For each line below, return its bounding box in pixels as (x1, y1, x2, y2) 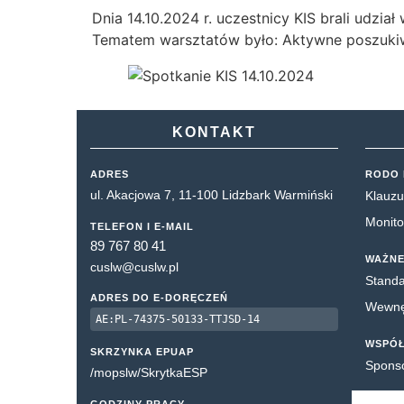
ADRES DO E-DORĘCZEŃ (90, 292, 228, 303)
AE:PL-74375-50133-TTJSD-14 (96, 313, 260, 326)
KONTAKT (171, 124, 256, 140)
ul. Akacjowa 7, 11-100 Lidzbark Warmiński (90, 188, 333, 202)
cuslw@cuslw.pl (90, 260, 179, 274)
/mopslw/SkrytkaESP (90, 365, 207, 380)
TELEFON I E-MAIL (90, 221, 194, 232)
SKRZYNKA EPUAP (90, 346, 194, 357)
